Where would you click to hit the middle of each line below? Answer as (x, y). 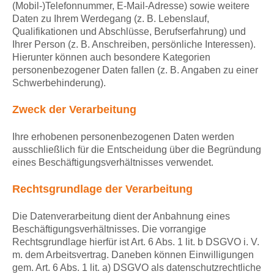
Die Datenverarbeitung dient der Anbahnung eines (121, 217)
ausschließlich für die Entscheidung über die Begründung (137, 150)
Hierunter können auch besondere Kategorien (111, 57)
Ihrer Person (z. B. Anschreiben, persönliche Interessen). (134, 45)
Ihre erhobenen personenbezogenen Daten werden (123, 137)
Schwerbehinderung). (59, 83)
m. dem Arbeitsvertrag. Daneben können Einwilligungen (133, 255)
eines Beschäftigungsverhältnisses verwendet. (113, 163)
